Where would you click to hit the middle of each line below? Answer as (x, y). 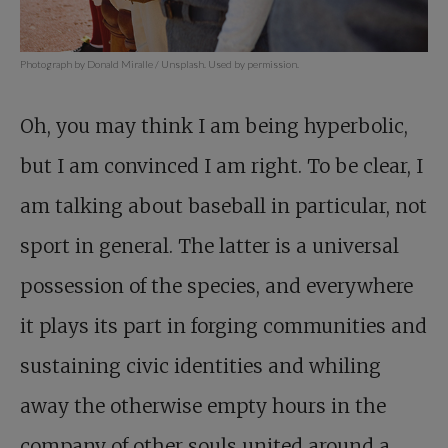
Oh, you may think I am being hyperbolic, (214, 126)
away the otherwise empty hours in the (203, 406)
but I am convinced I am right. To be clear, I (221, 166)
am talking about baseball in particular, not (223, 206)
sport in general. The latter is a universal (209, 246)
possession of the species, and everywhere (216, 286)
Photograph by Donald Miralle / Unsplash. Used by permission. (159, 64)
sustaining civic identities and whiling (200, 366)
